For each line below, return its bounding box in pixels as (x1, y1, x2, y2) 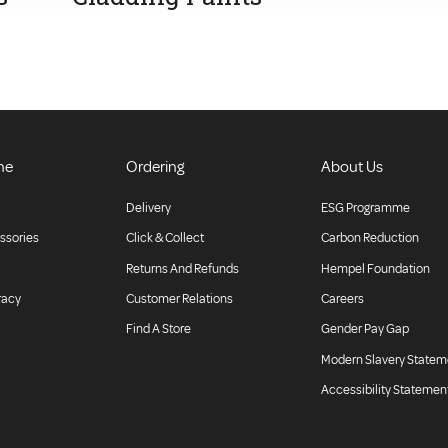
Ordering (125, 156, 184, 177)
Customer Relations (125, 291, 233, 308)
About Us (321, 156, 384, 177)
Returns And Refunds (125, 260, 239, 277)
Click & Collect (125, 230, 204, 247)
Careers (321, 291, 365, 308)
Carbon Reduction (321, 230, 420, 247)
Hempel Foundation (321, 260, 431, 277)
